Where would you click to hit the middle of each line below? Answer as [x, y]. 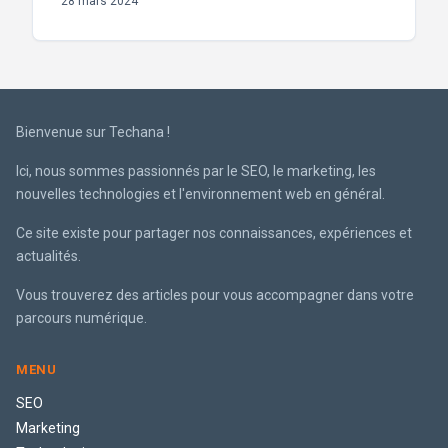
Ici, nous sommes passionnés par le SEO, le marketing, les [196, 171]
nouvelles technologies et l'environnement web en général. [200, 194]
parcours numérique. [81, 318]
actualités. [48, 256]
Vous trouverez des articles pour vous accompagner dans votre [215, 295]
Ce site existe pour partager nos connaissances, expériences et [214, 233]
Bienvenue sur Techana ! [93, 132]
